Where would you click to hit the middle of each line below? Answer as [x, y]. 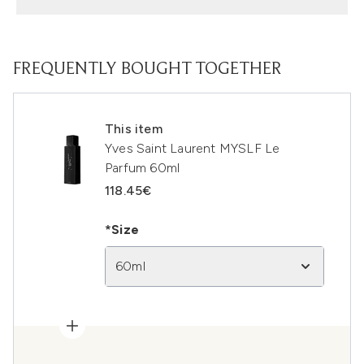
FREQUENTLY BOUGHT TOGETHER [147, 70]
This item [134, 129]
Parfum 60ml [143, 168]
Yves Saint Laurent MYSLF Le [193, 148]
